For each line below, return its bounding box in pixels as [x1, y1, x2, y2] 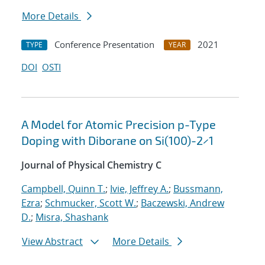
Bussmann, [173, 182, 223, 196]
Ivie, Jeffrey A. [110, 182, 169, 196]
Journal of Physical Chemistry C [21, 159, 161, 172]
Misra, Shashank [35, 211, 108, 224]
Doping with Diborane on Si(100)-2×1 [21, 133, 214, 148]
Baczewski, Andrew [141, 196, 224, 210]
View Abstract [22, 235, 83, 248]
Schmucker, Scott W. [45, 196, 136, 210]
